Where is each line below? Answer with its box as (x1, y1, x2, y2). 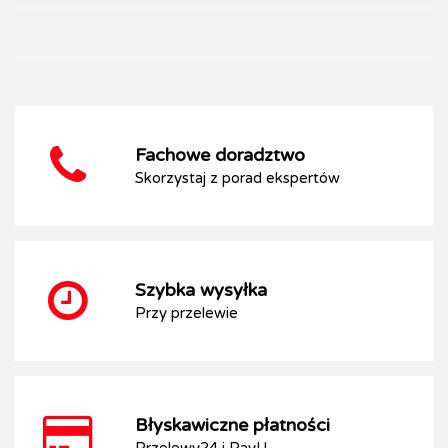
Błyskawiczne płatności (135, 414, 330, 436)
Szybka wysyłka (135, 279, 267, 301)
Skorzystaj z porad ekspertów (135, 169, 340, 187)
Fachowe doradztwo (135, 144, 305, 166)
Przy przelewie (135, 304, 238, 322)
